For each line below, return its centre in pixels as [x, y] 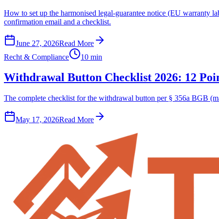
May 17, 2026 [37, 120]
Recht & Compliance [36, 57]
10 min [91, 57]
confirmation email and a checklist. [57, 22]
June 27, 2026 [37, 43]
